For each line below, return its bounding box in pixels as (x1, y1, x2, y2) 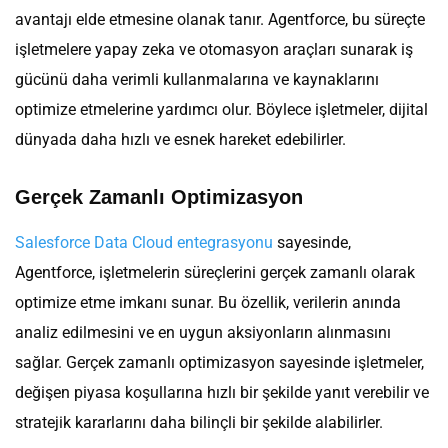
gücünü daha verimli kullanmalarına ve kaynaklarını (15, 70, 379, 90)
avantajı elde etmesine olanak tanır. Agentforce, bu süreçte (15, 10, 425, 30)
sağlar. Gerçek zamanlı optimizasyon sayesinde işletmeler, (15, 353, 424, 373)
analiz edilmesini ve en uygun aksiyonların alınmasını (15, 323, 391, 343)
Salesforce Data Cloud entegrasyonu (15, 233, 273, 253)
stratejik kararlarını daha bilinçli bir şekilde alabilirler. (15, 413, 383, 433)
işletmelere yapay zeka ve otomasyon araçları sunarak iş (15, 40, 413, 60)
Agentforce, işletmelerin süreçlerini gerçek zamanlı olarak (15, 263, 415, 283)
